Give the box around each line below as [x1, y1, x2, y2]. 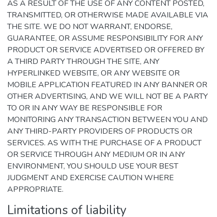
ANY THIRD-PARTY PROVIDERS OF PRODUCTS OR [7, 126, 192, 137]
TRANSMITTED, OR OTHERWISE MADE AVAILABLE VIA [7, 10, 208, 20]
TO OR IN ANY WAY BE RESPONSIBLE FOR [7, 103, 162, 113]
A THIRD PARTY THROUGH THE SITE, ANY [7, 56, 159, 67]
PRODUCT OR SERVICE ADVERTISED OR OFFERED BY [7, 45, 204, 55]
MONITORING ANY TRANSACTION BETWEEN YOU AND [7, 114, 208, 125]
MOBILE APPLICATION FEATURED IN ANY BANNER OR [7, 79, 207, 90]
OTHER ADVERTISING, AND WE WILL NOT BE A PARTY [7, 91, 208, 102]
